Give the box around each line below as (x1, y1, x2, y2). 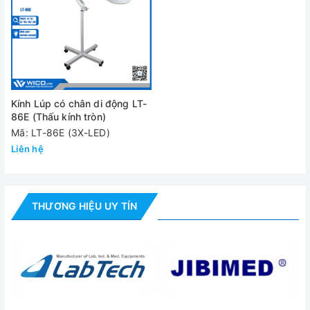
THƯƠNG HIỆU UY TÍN (32, 199, 138, 212)
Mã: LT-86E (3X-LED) (11, 126, 110, 138)
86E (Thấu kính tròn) (11, 110, 106, 122)
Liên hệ (11, 143, 44, 154)
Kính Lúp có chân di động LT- (11, 97, 147, 109)
